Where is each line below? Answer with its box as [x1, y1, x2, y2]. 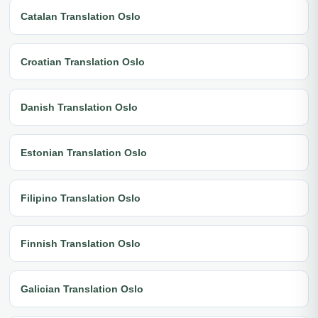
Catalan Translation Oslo [21, 10, 141, 22]
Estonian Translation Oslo [21, 146, 147, 158]
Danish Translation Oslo [21, 101, 138, 113]
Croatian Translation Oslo [21, 55, 145, 67]
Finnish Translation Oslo [21, 237, 141, 249]
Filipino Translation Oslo [21, 192, 141, 204]
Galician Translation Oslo [21, 283, 143, 295]
